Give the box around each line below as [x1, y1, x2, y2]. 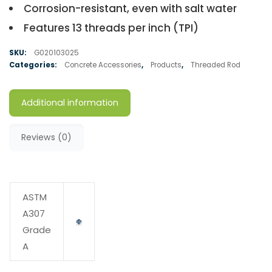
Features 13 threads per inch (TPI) [24, 21, 199, 36]
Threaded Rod [191, 60, 240, 70]
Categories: [9, 60, 58, 70]
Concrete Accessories [64, 60, 141, 70]
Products [151, 60, 182, 70]
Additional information [21, 97, 118, 109]
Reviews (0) [21, 131, 72, 144]
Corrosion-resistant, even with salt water [24, 1, 237, 16]
